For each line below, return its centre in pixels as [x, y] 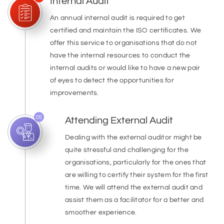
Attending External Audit [119, 120]
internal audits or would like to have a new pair [125, 68]
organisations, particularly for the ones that [136, 162]
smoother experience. [101, 212]
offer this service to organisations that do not [124, 43]
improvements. [74, 93]
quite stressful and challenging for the [127, 150]
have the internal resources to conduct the [120, 55]
